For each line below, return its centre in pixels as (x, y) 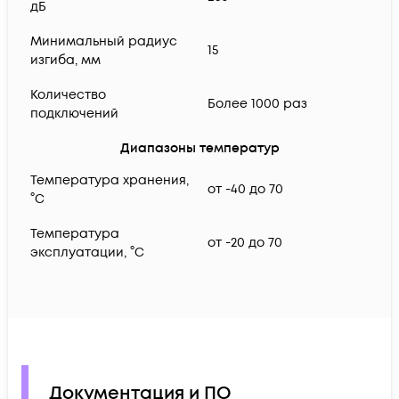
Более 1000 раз (257, 104)
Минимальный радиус (104, 42)
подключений (74, 114)
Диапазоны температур (199, 149)
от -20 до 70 (245, 243)
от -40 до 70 (245, 190)
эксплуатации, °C (87, 253)
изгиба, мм (65, 61)
